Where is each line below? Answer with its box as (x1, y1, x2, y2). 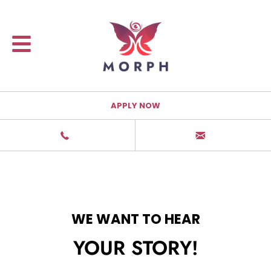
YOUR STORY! (73, 234, 198, 263)
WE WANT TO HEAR (71, 209, 200, 229)
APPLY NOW (111, 99, 160, 111)
